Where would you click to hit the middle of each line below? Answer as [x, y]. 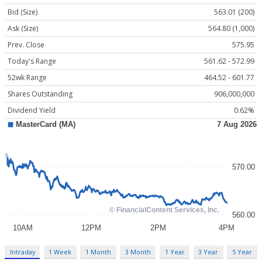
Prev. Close [26, 45]
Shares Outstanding [40, 94]
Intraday [22, 251]
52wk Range [27, 78]
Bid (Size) [23, 12]
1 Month [99, 251]
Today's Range [32, 61]
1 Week [60, 251]
